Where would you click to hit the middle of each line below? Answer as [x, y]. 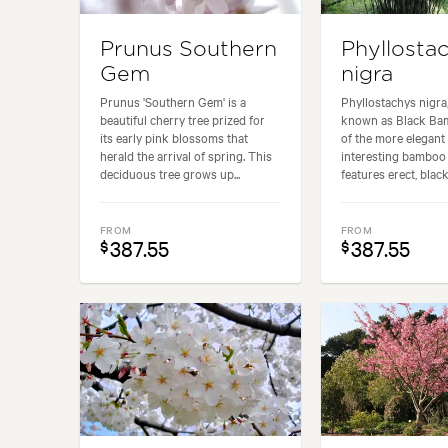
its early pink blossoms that [174, 137]
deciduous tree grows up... [170, 173]
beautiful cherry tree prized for [182, 119]
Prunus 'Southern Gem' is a [173, 101]
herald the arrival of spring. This [186, 155]
